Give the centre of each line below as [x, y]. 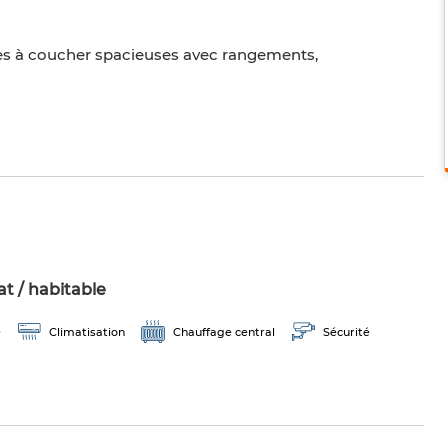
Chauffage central [224, 332]
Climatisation [87, 332]
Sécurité [346, 332]
